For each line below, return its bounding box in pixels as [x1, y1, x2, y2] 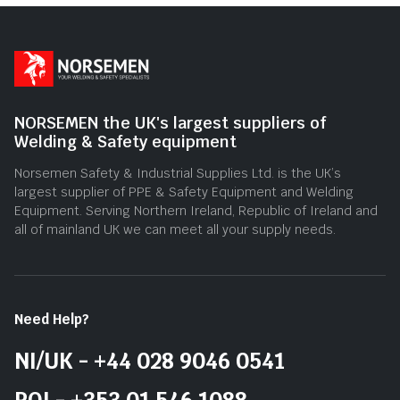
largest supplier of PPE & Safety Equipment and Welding [14, 183, 354, 200]
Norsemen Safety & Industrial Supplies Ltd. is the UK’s [14, 164, 341, 181]
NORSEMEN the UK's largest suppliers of [14, 112, 326, 133]
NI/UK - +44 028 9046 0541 [14, 346, 285, 375]
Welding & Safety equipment [14, 130, 237, 152]
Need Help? [14, 310, 89, 328]
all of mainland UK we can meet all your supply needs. [14, 221, 336, 237]
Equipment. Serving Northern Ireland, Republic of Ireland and [14, 202, 378, 219]
